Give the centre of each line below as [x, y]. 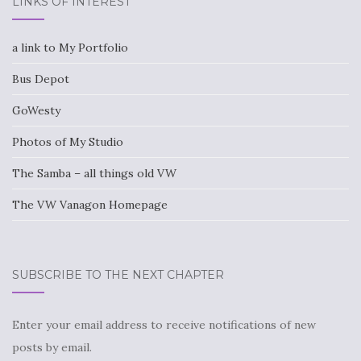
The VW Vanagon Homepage [90, 205]
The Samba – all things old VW [94, 174]
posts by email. [52, 348]
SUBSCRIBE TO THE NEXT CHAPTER [118, 275]
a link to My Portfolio [70, 48]
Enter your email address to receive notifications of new [164, 325]
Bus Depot [41, 79]
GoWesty [36, 111]
